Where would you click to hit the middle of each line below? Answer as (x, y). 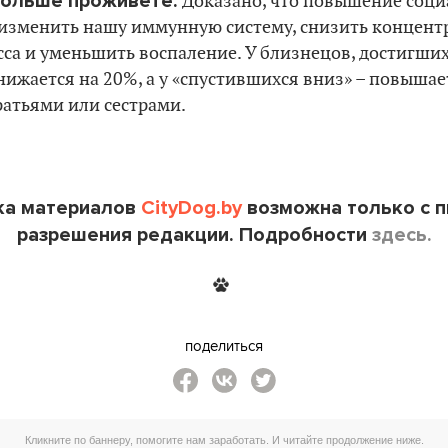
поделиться (224, 345)
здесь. (401, 234)
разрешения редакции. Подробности (194, 234)
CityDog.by (191, 207)
